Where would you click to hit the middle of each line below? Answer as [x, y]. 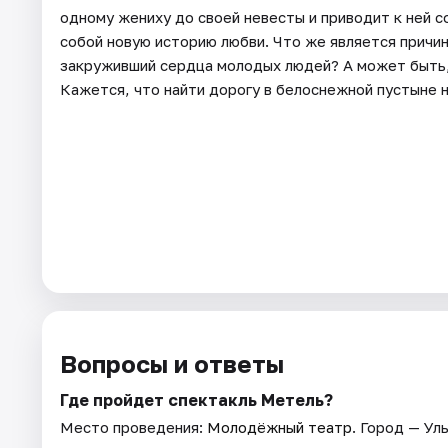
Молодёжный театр [279, 426]
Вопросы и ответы [172, 363]
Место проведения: [133, 426]
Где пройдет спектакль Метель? [196, 399]
